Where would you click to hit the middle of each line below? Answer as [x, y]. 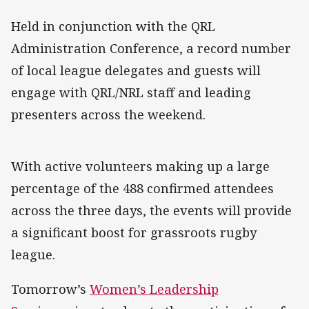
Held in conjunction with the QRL [113, 26]
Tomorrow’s [50, 289]
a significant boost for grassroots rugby [134, 232]
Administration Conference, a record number [151, 48]
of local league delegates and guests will [136, 70]
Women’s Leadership [154, 289]
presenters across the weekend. [108, 114]
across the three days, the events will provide [151, 210]
